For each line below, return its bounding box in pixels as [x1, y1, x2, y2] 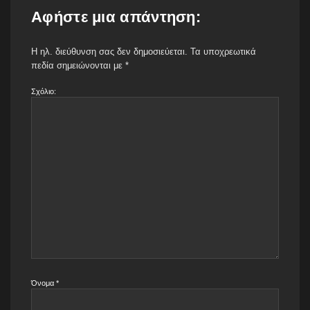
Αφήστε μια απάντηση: [31, 8, 201, 26]
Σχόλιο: [31, 86, 56, 95]
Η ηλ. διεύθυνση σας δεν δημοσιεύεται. [31, 46, 188, 57]
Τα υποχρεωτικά [190, 46, 256, 57]
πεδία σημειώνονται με [31, 60, 125, 71]
